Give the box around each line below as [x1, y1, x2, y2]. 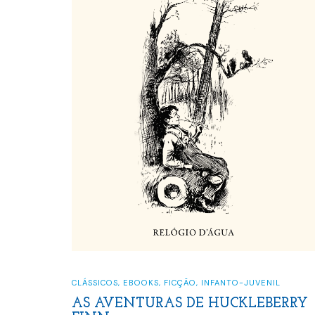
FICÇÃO [164, 278, 196, 288]
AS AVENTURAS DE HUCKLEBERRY [72, 296, 308, 311]
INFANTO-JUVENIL [201, 278, 281, 288]
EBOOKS [123, 278, 159, 288]
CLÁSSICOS [72, 278, 118, 288]
